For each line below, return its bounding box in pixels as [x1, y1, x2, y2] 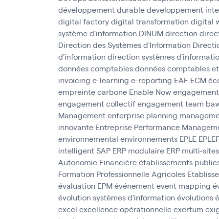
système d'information [58, 28, 137, 38]
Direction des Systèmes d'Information [58, 40, 191, 50]
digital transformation [111, 16, 189, 26]
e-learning [92, 75, 129, 85]
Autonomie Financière [58, 157, 137, 167]
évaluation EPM [58, 180, 112, 191]
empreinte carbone [58, 87, 127, 97]
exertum [174, 204, 203, 214]
